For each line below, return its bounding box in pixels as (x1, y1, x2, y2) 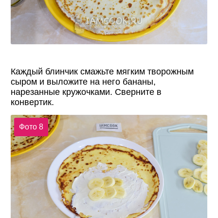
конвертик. (11, 97, 54, 108)
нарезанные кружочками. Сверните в (11, 87, 162, 97)
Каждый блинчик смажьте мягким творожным (11, 67, 194, 77)
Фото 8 (18, 123, 43, 131)
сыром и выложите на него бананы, (11, 77, 156, 87)
